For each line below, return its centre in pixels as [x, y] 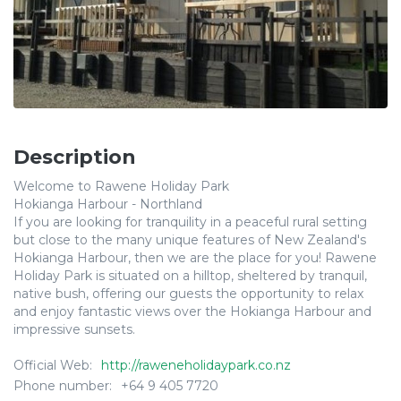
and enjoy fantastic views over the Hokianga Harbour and [192, 311]
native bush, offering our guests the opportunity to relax [188, 294]
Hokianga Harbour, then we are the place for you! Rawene [195, 258]
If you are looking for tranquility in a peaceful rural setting [190, 222]
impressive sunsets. [74, 329]
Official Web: [53, 365]
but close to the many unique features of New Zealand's [190, 240]
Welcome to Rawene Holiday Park [121, 186]
